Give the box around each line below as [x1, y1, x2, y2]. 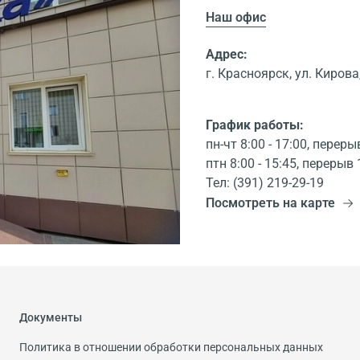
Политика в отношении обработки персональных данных [19, 340, 323, 354]
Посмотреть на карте [206, 195, 335, 211]
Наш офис [206, 9, 266, 25]
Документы [19, 310, 82, 325]
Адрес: [206, 47, 247, 63]
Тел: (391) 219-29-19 [206, 175, 324, 191]
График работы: [206, 117, 304, 133]
